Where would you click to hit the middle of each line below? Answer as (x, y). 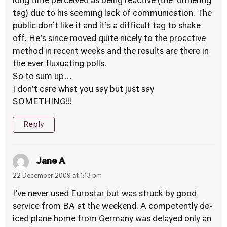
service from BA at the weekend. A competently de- (113, 207)
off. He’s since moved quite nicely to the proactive (109, 39)
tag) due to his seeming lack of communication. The (112, 14)
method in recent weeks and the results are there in (111, 52)
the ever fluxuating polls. (60, 64)
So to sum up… (42, 77)
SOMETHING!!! (42, 102)
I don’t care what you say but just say (83, 90)
